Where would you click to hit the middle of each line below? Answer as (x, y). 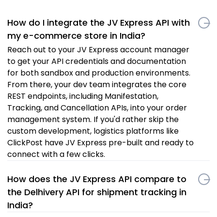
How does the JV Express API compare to (97, 179)
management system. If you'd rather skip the (93, 120)
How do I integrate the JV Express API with (99, 23)
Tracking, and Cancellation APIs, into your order (97, 108)
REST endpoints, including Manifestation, (83, 96)
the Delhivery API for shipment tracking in (97, 192)
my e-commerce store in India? (76, 36)
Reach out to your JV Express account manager (98, 50)
